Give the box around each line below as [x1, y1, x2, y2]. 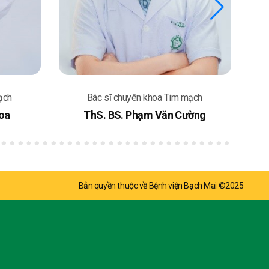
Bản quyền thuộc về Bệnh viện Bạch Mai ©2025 [78, 181, 244, 190]
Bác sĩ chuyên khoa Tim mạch [86, 92, 203, 104]
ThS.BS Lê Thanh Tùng [91, 109, 198, 122]
